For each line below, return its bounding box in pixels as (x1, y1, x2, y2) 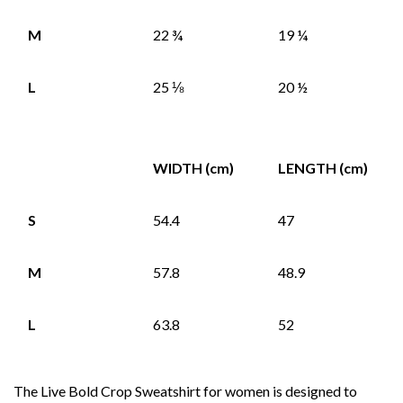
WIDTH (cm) (153, 159, 234, 177)
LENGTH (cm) (278, 159, 368, 177)
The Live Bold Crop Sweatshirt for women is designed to (13, 382, 357, 400)
